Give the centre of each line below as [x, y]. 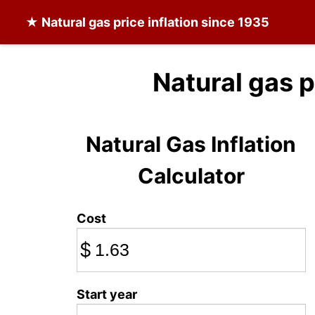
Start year [107, 294]
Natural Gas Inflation [191, 144]
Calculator [191, 176]
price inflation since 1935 [190, 22]
